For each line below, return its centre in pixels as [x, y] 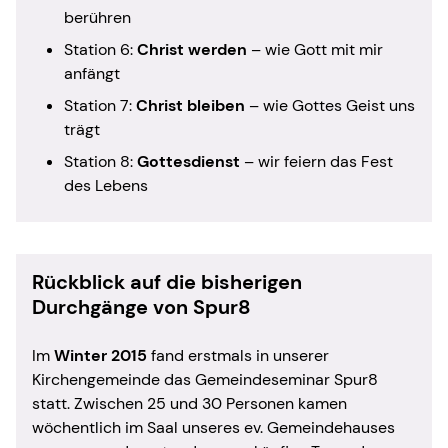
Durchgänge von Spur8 [141, 306]
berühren [97, 17]
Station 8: [100, 161]
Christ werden [192, 49]
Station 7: [100, 105]
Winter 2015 [100, 355]
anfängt [92, 73]
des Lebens [106, 185]
